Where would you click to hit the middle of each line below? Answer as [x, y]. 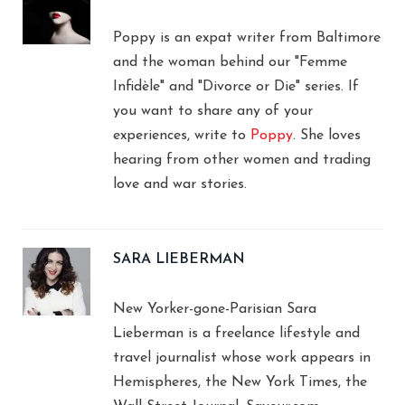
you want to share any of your [213, 111]
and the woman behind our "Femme [230, 62]
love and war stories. [180, 184]
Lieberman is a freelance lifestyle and [236, 333]
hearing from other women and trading [242, 160]
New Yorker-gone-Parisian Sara [215, 309]
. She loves [327, 135]
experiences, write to [182, 135]
